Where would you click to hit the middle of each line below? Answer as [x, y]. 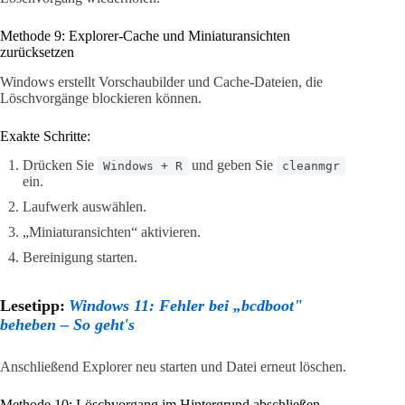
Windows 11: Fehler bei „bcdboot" [186, 306]
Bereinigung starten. [80, 258]
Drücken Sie [60, 165]
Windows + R [143, 166]
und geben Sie [232, 165]
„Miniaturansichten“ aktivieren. [112, 232]
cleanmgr [311, 166]
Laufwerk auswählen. [85, 207]
